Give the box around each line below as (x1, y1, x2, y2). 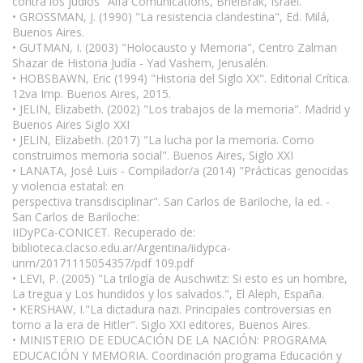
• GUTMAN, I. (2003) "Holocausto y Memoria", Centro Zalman (12, 39, 337, 55)
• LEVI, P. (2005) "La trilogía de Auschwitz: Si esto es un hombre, (12, 270, 348, 286)
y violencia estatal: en (12, 177, 124, 194)
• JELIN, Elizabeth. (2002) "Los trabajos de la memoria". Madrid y (12, 100, 350, 117)
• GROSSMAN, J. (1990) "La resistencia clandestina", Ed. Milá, (12, 8, 330, 24)
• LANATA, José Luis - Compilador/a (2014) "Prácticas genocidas (12, 162, 348, 178)
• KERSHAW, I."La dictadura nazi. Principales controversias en (12, 301, 331, 317)
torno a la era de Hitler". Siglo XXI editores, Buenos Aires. (12, 316, 310, 332)
